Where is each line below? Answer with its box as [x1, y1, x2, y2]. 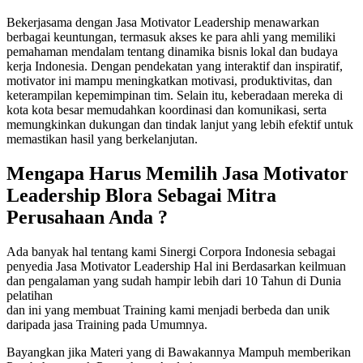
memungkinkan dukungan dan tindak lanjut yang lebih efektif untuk [6, 117, 353, 131]
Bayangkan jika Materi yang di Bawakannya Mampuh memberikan [6, 344, 351, 359]
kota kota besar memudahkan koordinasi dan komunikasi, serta [6, 102, 327, 117]
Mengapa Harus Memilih [6, 162, 222, 184]
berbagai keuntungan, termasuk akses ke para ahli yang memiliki [6, 29, 335, 44]
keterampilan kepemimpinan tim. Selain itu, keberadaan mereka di [6, 88, 343, 102]
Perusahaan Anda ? [6, 206, 168, 228]
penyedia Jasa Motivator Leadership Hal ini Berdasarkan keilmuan [6, 258, 346, 273]
